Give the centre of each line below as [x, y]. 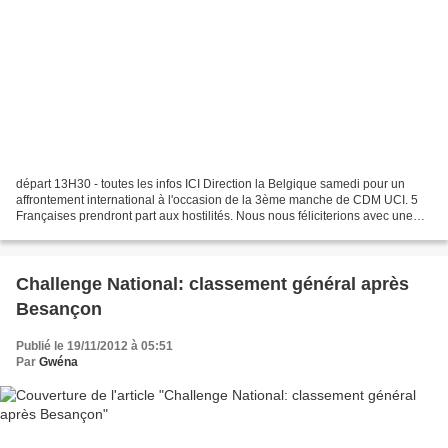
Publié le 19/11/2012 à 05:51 [94, 346]
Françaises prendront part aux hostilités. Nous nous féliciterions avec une [214, 216]
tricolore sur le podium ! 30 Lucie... [109, 232]
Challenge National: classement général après [212, 284]
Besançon [59, 309]
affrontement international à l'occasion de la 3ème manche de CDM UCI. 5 [217, 200]
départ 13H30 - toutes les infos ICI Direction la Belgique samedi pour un [210, 184]
